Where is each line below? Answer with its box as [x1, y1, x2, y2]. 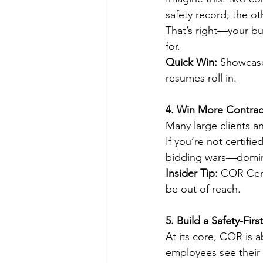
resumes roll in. [166, 72, 237, 85]
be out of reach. [166, 183, 241, 195]
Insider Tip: [166, 167, 218, 180]
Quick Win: [166, 56, 217, 69]
